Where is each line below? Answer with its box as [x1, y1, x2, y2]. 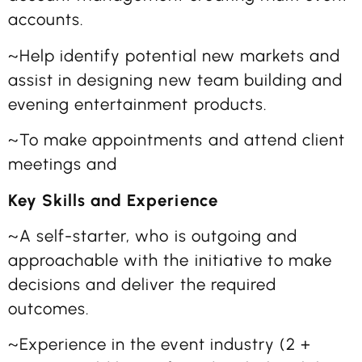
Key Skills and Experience [8, 190, 218, 210]
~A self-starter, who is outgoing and [8, 225, 297, 246]
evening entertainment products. [8, 94, 267, 114]
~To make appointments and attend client [8, 130, 345, 150]
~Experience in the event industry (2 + [8, 335, 311, 355]
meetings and [8, 154, 118, 175]
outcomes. [8, 298, 90, 318]
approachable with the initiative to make [8, 250, 332, 270]
